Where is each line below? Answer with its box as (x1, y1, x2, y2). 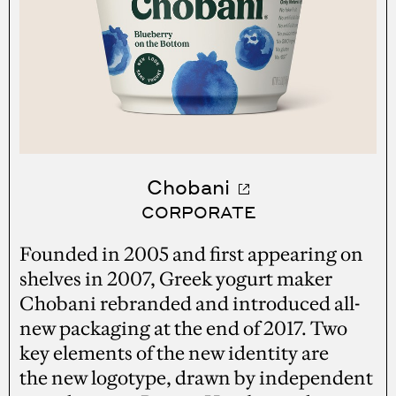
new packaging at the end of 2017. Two (19, 316, 348, 340)
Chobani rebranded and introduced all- (19, 291, 361, 316)
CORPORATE (141, 201, 255, 222)
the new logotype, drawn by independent (19, 365, 374, 390)
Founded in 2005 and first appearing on (19, 241, 364, 266)
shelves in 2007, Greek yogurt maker (19, 266, 333, 291)
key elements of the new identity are (19, 340, 330, 365)
